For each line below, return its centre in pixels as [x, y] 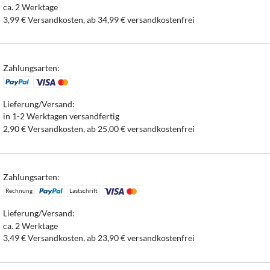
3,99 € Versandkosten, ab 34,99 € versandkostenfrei [99, 19]
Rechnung [19, 191]
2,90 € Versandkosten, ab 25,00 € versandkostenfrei [99, 129]
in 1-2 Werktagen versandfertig [61, 116]
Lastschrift [83, 191]
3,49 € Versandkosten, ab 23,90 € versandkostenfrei [99, 238]
